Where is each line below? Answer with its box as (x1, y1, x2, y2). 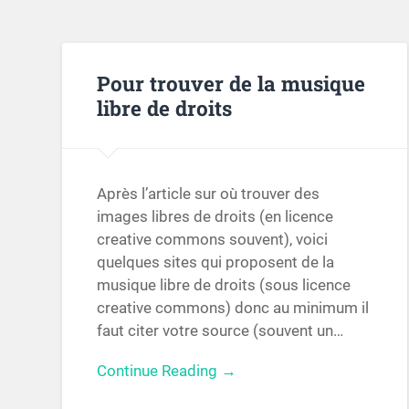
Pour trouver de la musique (97, 68, 366, 97)
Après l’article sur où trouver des (97, 184, 320, 204)
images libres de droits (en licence (97, 207, 334, 226)
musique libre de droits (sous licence (97, 276, 351, 295)
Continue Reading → (97, 362, 237, 381)
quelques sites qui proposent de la (97, 253, 335, 272)
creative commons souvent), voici (97, 230, 329, 249)
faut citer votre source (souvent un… (97, 321, 344, 341)
